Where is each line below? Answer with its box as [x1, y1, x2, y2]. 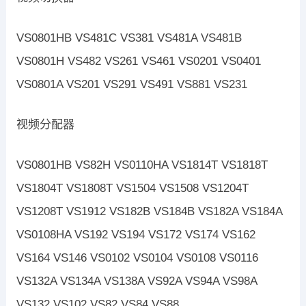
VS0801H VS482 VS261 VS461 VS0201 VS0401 [16, 55, 261, 68]
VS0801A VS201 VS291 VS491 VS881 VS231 [16, 78, 247, 92]
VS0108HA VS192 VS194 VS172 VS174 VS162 [16, 228, 255, 242]
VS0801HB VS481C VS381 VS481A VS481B [16, 31, 242, 45]
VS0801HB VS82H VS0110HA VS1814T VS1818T [16, 158, 268, 172]
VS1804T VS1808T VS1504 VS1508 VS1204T [16, 182, 249, 195]
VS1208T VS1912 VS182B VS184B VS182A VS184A [16, 205, 282, 219]
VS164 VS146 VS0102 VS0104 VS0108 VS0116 [16, 251, 258, 265]
